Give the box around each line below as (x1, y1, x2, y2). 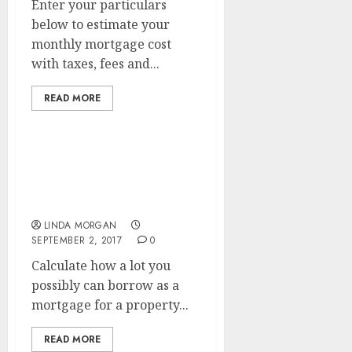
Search (31, 196, 77, 214)
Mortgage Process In (31, 179, 166, 196)
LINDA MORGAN (44, 218, 117, 233)
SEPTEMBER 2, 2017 (31, 233, 123, 247)
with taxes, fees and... (31, 55, 159, 72)
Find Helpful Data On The (31, 162, 199, 179)
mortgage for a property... (31, 296, 189, 313)
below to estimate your (31, 16, 170, 33)
